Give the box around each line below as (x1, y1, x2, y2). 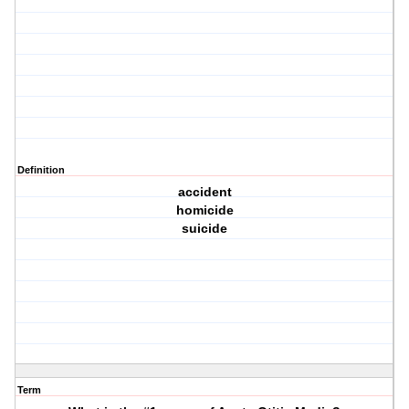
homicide (175, 203, 234, 218)
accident (177, 184, 232, 200)
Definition (17, 164, 65, 176)
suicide (182, 221, 228, 236)
